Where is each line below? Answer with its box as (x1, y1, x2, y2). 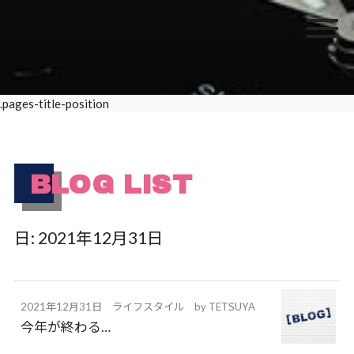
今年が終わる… (21, 318, 111, 336)
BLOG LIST (29, 170, 193, 199)
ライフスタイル (112, 300, 185, 313)
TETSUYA (209, 300, 256, 313)
